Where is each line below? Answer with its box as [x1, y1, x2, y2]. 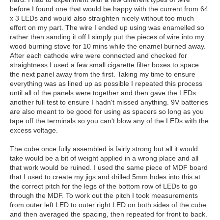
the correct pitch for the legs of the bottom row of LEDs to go [10, 182, 197, 190]
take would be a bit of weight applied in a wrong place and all [10, 154, 198, 162]
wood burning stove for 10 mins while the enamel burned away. [10, 42, 206, 50]
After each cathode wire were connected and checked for [10, 52, 187, 59]
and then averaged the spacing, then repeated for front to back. [10, 210, 207, 218]
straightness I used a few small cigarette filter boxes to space [10, 61, 199, 69]
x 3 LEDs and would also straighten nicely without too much [10, 14, 194, 22]
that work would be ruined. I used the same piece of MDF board [10, 164, 208, 171]
